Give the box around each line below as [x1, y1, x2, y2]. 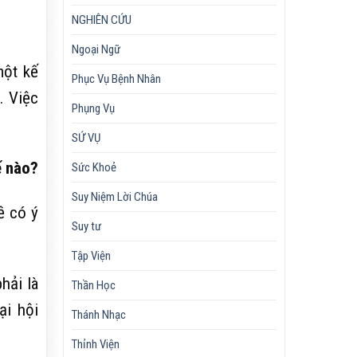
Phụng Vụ [72, 100, 116, 116]
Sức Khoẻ [72, 159, 117, 175]
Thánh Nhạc [72, 307, 127, 322]
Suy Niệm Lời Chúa [72, 189, 159, 204]
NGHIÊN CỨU [72, 12, 132, 27]
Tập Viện [72, 248, 112, 263]
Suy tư [72, 218, 102, 233]
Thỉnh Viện [72, 336, 120, 351]
